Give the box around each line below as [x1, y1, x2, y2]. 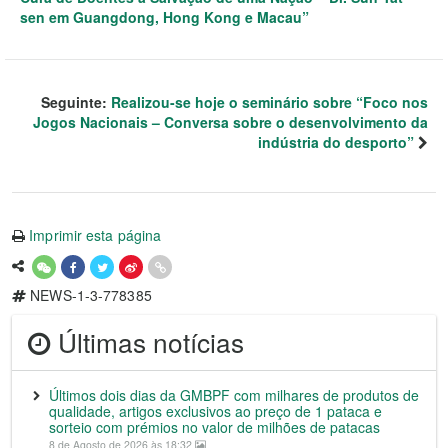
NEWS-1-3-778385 [26, 284, 152, 305]
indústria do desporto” [258, 131, 414, 152]
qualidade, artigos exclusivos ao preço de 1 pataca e [49, 400, 382, 421]
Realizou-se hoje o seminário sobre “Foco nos [111, 91, 428, 112]
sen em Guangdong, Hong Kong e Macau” [20, 6, 309, 27]
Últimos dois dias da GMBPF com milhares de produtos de [49, 384, 419, 405]
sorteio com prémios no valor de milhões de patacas [49, 416, 380, 437]
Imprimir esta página [29, 224, 162, 245]
